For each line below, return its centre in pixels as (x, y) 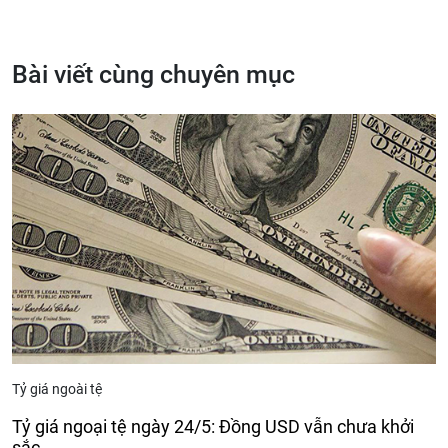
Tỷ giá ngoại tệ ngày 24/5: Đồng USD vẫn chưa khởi (213, 427)
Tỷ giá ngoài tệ (57, 389)
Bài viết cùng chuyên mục (153, 75)
